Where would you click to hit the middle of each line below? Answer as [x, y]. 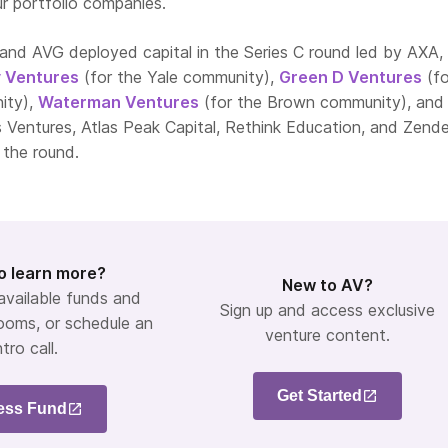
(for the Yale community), [179, 76]
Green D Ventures [350, 76]
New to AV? [327, 285]
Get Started [319, 396]
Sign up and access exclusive [327, 310]
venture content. [327, 335]
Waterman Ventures [118, 101]
